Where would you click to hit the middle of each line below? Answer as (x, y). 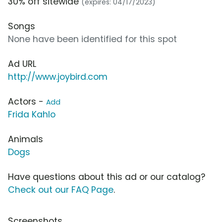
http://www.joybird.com (58, 77)
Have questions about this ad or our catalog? (107, 177)
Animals (26, 139)
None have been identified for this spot (92, 39)
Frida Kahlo (32, 115)
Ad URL (22, 64)
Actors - (27, 102)
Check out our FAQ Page (61, 190)
